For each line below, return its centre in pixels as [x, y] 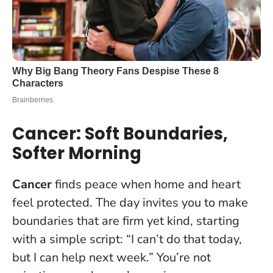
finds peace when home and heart [146, 184]
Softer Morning [77, 153]
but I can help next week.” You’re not [112, 257]
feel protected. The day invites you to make [130, 202]
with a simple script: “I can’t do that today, [127, 239]
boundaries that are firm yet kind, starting [126, 221]
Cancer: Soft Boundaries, [120, 133]
